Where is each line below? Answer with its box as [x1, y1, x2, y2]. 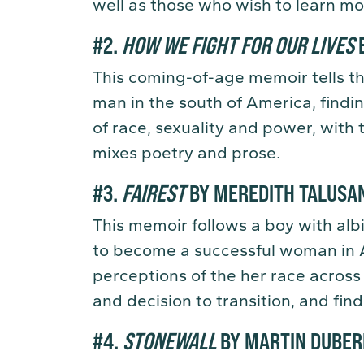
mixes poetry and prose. [93, 142, 284, 162]
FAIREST [122, 177, 185, 206]
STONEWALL [123, 325, 220, 354]
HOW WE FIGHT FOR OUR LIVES [122, 29, 354, 58]
